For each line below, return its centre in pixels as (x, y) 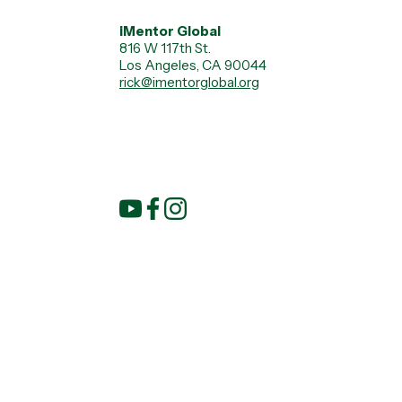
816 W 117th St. (165, 48)
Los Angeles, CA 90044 (193, 65)
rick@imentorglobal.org (189, 82)
